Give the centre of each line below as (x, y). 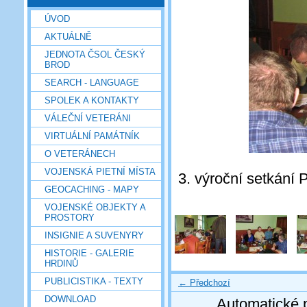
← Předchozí (204, 282)
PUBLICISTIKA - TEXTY (94, 281)
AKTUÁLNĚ (68, 36)
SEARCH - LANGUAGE (92, 82)
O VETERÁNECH (80, 153)
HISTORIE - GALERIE (89, 253)
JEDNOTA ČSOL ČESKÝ (95, 54)
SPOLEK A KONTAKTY (92, 100)
